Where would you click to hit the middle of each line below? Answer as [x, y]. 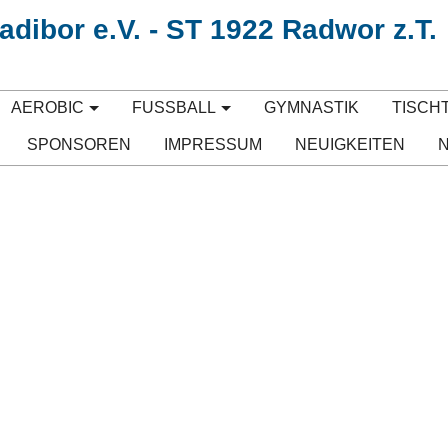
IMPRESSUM [213, 144]
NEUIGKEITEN [349, 144]
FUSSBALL [174, 107]
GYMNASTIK [311, 107]
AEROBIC [48, 107]
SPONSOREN [79, 144]
